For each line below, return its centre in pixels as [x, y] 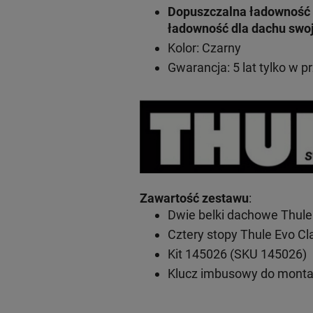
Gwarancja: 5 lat [212, 67]
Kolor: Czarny [204, 48]
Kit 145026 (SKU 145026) [237, 254]
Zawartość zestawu [194, 198]
